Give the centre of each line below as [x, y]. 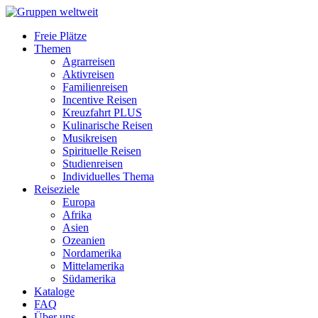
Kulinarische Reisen [108, 125]
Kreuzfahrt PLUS [102, 113]
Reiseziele [57, 189]
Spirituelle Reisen [102, 151]
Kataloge [54, 291]
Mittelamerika [93, 266]
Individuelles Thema [108, 176]
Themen [53, 49]
